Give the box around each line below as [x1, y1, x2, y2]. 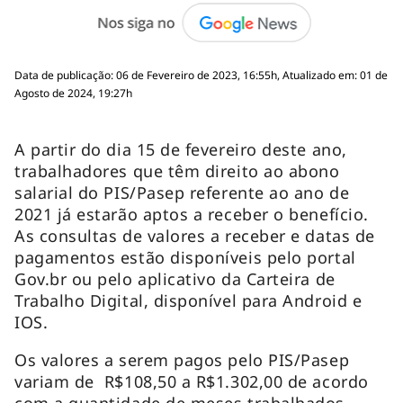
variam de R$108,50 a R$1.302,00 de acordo [14, 370, 369, 392]
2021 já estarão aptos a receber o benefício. [14, 202, 369, 225]
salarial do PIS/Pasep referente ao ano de [14, 181, 350, 203]
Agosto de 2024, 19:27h [14, 85, 132, 101]
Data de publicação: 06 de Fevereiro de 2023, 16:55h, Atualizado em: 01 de [14, 67, 388, 83]
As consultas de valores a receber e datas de [14, 224, 375, 246]
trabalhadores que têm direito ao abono [14, 159, 340, 182]
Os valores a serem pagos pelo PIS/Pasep [14, 348, 350, 371]
